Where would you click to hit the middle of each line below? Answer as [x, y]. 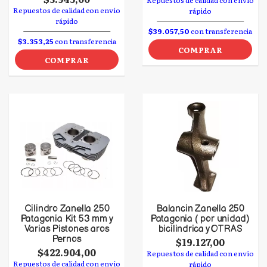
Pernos [67, 239]
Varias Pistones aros [67, 229]
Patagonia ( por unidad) [200, 219]
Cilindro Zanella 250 [67, 209]
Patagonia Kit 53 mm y [67, 219]
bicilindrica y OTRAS [200, 229]
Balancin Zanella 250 [200, 209]
